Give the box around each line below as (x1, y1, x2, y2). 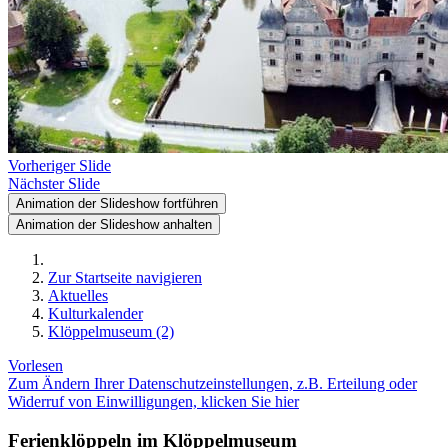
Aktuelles (48, 287, 108, 304)
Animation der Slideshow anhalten (16, 217, 212, 232)
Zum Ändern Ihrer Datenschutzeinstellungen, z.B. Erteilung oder (8, 375, 417, 392)
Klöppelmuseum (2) (48, 323, 174, 340)
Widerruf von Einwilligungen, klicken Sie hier (8, 393, 299, 410)
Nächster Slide (8, 175, 100, 192)
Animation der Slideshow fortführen (16, 196, 218, 211)
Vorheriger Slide (8, 157, 111, 174)
